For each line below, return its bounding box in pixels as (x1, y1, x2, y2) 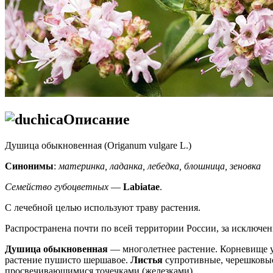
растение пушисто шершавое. (5, 254, 130, 265)
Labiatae (123, 181, 160, 192)
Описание (63, 111, 130, 127)
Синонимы (5, 160, 54, 171)
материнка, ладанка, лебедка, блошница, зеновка (58, 160, 261, 171)
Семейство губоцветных (5, 181, 108, 192)
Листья (130, 254, 163, 265)
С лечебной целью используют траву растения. (5, 202, 200, 213)
